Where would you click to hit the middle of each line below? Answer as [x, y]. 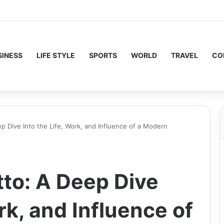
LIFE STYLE [56, 55]
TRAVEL [184, 55]
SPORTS [103, 55]
